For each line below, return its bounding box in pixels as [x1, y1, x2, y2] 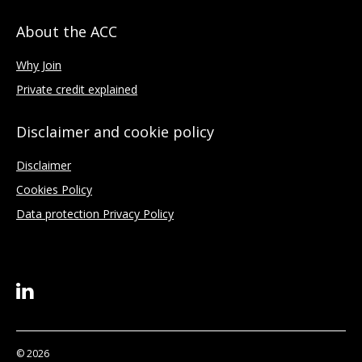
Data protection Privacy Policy [16, 206, 174, 221]
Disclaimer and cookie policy [16, 122, 214, 141]
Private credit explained [16, 82, 137, 97]
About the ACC [16, 22, 117, 41]
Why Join [16, 57, 61, 73]
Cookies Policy [16, 182, 92, 197]
